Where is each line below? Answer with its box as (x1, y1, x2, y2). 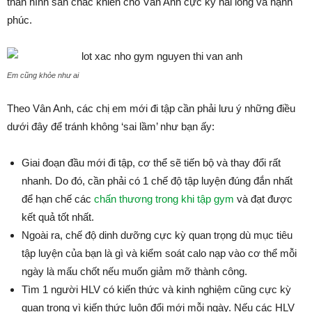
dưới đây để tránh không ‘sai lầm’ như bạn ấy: (7, 120, 214, 132)
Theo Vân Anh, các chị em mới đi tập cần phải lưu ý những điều (7, 102, 295, 114)
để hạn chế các (22, 193, 94, 205)
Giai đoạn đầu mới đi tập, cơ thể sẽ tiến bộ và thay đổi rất (22, 157, 281, 169)
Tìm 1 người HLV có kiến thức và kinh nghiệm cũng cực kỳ (22, 283, 291, 295)
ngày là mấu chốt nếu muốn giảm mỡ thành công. (22, 265, 247, 277)
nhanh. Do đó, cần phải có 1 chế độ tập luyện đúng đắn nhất (22, 175, 292, 187)
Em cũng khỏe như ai (7, 71, 79, 79)
